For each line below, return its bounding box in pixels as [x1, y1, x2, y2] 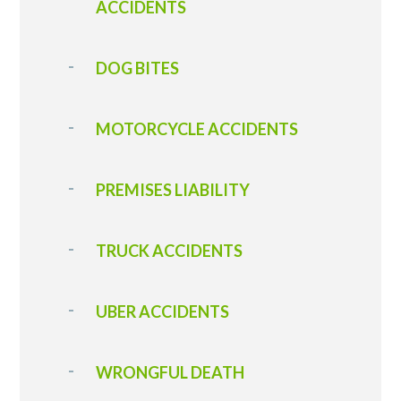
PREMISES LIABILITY [96, 180, 251, 200]
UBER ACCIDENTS [96, 302, 230, 321]
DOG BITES [96, 58, 180, 78]
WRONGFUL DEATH [96, 363, 245, 382]
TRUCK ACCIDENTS [96, 241, 243, 260]
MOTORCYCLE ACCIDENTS [96, 119, 299, 139]
